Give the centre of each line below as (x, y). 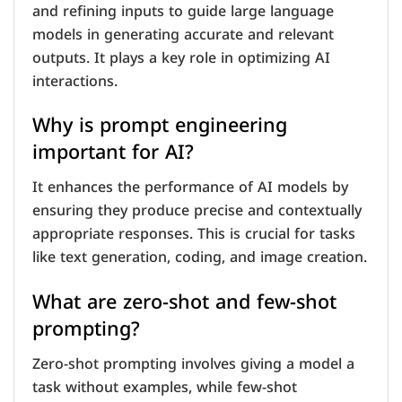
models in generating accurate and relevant (183, 34)
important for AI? (113, 153)
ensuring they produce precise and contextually (197, 211)
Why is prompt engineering (160, 126)
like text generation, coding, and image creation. (200, 258)
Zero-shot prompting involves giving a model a (193, 363)
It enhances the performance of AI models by (190, 188)
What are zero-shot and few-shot (184, 301)
